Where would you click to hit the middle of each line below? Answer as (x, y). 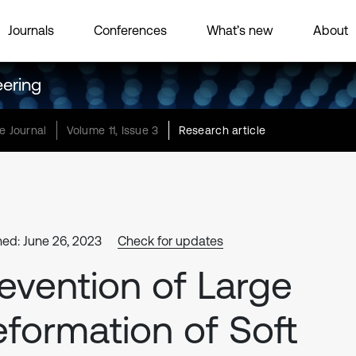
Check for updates (170, 241)
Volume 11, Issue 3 (112, 130)
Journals (31, 30)
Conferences (130, 30)
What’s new (240, 30)
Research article (222, 130)
